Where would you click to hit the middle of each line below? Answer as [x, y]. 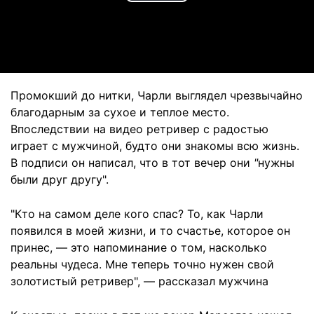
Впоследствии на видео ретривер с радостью [139, 129]
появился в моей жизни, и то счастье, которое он [150, 231]
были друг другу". [60, 180]
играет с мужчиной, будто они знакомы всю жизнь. [155, 146]
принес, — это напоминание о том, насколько [139, 248]
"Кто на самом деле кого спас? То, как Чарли [137, 214]
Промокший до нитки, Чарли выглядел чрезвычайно [157, 96]
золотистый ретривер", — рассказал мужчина [139, 281]
